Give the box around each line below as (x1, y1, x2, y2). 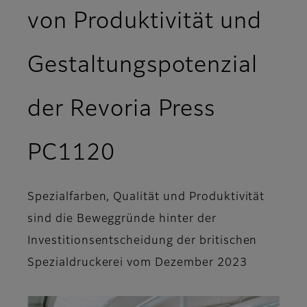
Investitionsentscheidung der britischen (27, 236, 258, 247)
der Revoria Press (27, 99, 216, 121)
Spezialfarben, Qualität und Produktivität (27, 192, 265, 204)
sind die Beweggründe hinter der (27, 214, 217, 225)
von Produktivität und (27, 11, 262, 34)
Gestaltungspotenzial (27, 55, 258, 77)
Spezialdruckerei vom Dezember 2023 (27, 258, 247, 269)
